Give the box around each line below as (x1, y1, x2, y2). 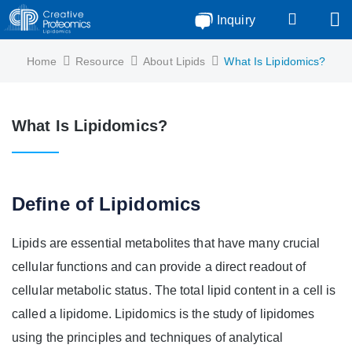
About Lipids (143, 55, 206, 68)
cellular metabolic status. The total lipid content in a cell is (12, 284, 336, 297)
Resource (75, 55, 124, 68)
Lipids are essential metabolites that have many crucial (12, 236, 321, 250)
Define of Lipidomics (12, 193, 200, 214)
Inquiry (217, 13, 255, 27)
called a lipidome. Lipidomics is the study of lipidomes (12, 307, 315, 321)
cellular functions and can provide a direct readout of (12, 260, 306, 273)
